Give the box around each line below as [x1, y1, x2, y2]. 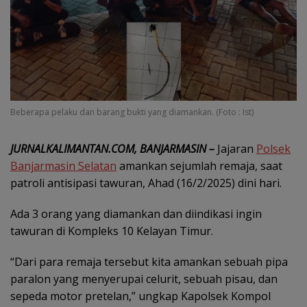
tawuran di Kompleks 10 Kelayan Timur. [10, 223, 213, 239]
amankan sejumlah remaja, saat [116, 158, 282, 174]
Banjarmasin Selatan [10, 158, 116, 174]
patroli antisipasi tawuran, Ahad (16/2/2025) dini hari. [10, 175, 282, 191]
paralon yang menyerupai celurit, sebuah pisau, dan [10, 271, 278, 287]
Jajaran [214, 141, 256, 157]
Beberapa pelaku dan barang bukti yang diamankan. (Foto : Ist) [10, 106, 254, 119]
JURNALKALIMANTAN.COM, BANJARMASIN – [10, 141, 214, 157]
